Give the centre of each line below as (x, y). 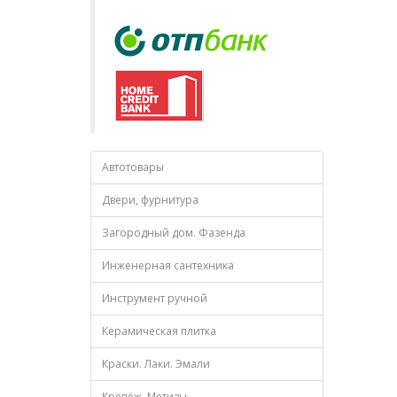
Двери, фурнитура (150, 200)
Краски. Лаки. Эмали (156, 364)
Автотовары (133, 167)
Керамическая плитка (159, 331)
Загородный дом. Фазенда (174, 233)
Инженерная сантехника (168, 265)
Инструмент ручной (155, 298)
